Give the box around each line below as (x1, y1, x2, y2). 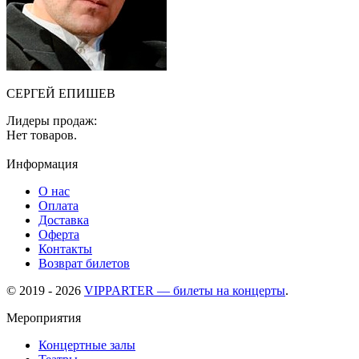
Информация (6, 157, 78, 171)
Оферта (38, 228, 79, 242)
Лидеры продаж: (6, 114, 97, 128)
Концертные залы (38, 338, 135, 353)
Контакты (38, 242, 92, 256)
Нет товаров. (6, 128, 77, 143)
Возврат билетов (38, 256, 130, 271)
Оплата (38, 199, 79, 213)
